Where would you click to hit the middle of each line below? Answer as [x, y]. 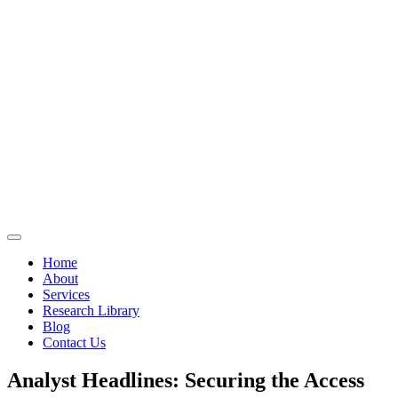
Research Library [91, 310]
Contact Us [74, 342]
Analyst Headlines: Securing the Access [186, 380]
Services [66, 295]
